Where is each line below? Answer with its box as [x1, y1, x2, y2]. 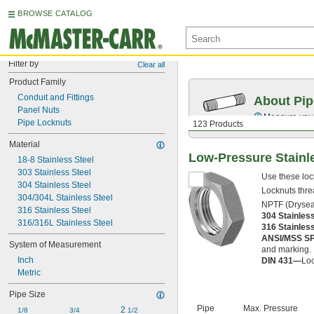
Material [9, 139, 40, 149]
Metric [18, 268, 41, 278]
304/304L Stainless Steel [18, 193, 113, 203]
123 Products [193, 119, 243, 129]
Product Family [9, 77, 66, 87]
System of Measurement [9, 240, 101, 250]
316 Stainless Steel [18, 205, 91, 215]
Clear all [137, 60, 165, 69]
